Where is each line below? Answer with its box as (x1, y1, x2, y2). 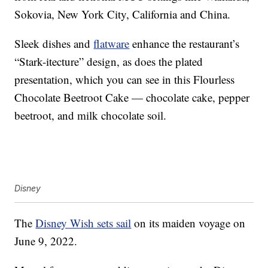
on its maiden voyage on (131, 215, 246, 231)
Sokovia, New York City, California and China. (14, 7, 231, 22)
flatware (93, 36, 130, 51)
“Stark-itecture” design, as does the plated (14, 54, 203, 69)
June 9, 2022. (14, 233, 78, 249)
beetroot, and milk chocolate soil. (14, 108, 167, 123)
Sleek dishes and (14, 36, 94, 51)
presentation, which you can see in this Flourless (14, 72, 235, 87)
